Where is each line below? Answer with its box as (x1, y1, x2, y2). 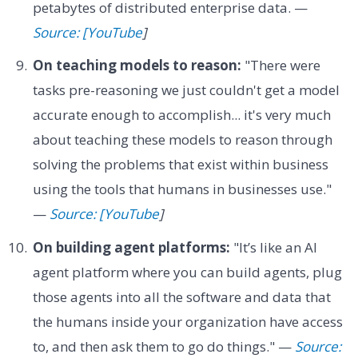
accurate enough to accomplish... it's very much (32, 105, 331, 125)
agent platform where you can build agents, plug (32, 262, 342, 281)
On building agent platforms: (32, 237, 230, 257)
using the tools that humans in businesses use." (32, 180, 332, 199)
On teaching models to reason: (32, 56, 241, 75)
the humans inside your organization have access (32, 312, 343, 331)
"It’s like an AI (229, 237, 317, 257)
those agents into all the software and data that (32, 287, 331, 306)
